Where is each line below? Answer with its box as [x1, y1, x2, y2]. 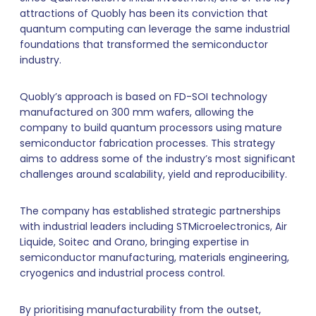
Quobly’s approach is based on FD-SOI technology [20, 90, 267, 104]
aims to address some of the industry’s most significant [20, 152, 296, 166]
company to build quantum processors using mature [20, 121, 282, 135]
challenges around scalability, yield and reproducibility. [20, 167, 287, 182]
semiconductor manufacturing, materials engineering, [20, 250, 289, 265]
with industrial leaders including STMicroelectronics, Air [20, 219, 287, 234]
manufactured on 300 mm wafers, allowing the [20, 105, 254, 120]
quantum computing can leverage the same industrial [20, 22, 290, 37]
